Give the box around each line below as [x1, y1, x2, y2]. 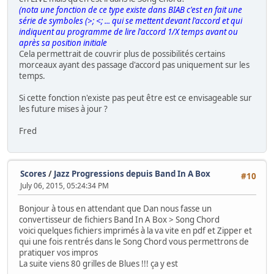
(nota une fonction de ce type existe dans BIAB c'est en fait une [19, 4, 242, 15]
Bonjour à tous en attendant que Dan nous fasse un [19, 203, 212, 215]
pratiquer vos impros [19, 247, 98, 259]
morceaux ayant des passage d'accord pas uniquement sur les [19, 59, 250, 70]
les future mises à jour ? [19, 103, 108, 114]
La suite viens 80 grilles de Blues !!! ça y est [19, 258, 178, 270]
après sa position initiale [19, 37, 107, 48]
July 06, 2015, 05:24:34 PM [20, 180, 109, 191]
